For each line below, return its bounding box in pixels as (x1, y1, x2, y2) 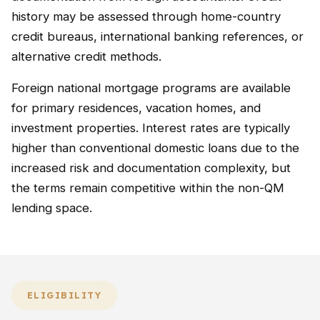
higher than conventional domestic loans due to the (11, 141, 299, 155)
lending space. (11, 201, 92, 215)
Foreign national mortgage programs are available (11, 81, 291, 95)
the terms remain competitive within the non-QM (11, 181, 284, 195)
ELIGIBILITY (27, 290, 102, 301)
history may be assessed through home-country (11, 9, 281, 24)
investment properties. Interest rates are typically (11, 121, 290, 135)
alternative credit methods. (11, 49, 161, 64)
